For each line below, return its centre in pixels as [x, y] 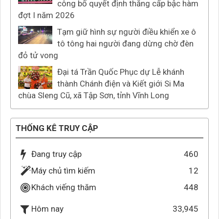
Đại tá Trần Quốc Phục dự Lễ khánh [121, 72]
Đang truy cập [56, 154]
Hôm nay [47, 209]
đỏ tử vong [38, 55]
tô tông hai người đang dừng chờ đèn [125, 44]
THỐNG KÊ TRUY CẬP [57, 128]
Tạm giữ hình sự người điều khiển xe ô [127, 32]
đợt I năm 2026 [46, 15]
